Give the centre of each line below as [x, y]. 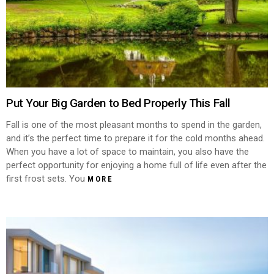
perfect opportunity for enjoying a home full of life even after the [136, 165]
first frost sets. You [47, 178]
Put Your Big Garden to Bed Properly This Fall [118, 103]
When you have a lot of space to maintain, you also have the [128, 151]
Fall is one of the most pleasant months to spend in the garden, [134, 124]
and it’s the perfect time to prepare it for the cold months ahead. [135, 138]
